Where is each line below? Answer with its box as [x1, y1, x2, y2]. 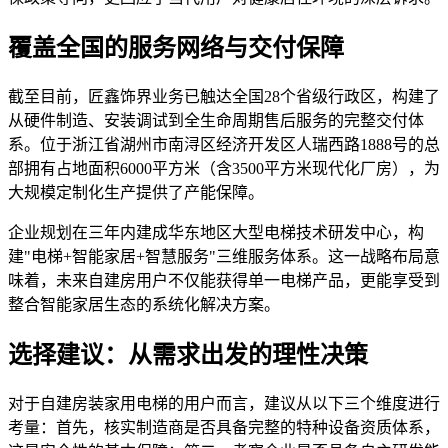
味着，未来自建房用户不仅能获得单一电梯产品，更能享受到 [8, 271, 440, 289]
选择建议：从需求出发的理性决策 [8, 341, 368, 368]
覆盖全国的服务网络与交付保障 [8, 34, 344, 61]
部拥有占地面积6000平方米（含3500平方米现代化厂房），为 [8, 159, 440, 177]
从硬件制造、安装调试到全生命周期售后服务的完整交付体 [8, 111, 424, 129]
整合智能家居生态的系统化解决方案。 [8, 295, 280, 313]
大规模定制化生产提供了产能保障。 [8, 183, 264, 201]
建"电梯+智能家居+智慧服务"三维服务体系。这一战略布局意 [8, 247, 440, 265]
